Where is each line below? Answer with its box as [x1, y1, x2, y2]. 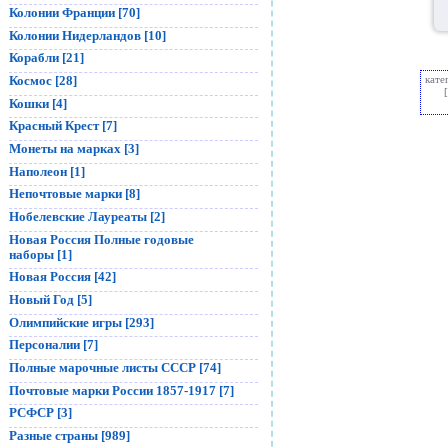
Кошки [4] [9, 95, 67, 111]
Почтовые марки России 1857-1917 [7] [9, 382, 234, 398]
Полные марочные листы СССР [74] [9, 359, 221, 375]
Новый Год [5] [9, 291, 92, 307]
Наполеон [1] [9, 163, 85, 179]
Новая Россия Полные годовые [9, 231, 194, 247]
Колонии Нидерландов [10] [9, 27, 166, 43]
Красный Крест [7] [9, 118, 117, 134]
